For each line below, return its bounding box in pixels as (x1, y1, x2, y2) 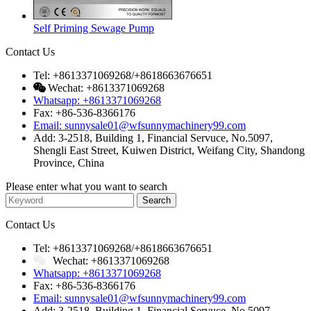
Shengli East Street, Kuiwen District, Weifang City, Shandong (33, 144, 305, 156)
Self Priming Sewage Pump (33, 22, 154, 34)
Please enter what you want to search (6, 180, 167, 192)
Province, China (33, 156, 104, 169)
